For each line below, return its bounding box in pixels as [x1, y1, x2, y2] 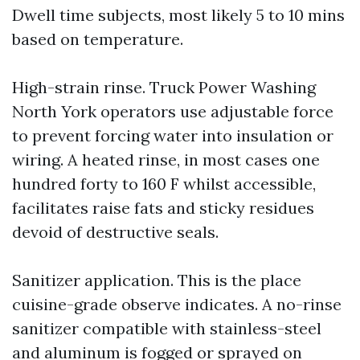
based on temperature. [12, 29, 183, 49]
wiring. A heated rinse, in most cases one [12, 149, 320, 170]
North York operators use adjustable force [12, 101, 333, 121]
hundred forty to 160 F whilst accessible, [12, 174, 316, 194]
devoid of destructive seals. [12, 222, 219, 242]
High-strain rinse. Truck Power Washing [12, 77, 316, 97]
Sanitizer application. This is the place [12, 270, 301, 290]
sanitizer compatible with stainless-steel [12, 318, 321, 338]
